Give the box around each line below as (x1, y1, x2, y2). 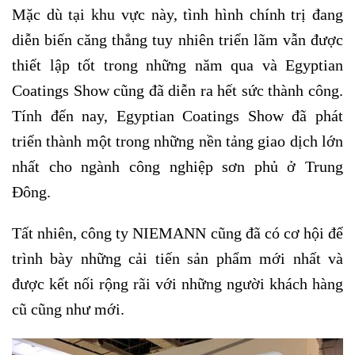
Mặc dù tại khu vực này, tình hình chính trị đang (12, 5, 343, 23)
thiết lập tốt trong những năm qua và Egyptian (12, 55, 343, 74)
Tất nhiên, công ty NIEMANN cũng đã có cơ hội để (12, 224, 343, 242)
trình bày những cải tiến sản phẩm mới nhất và (12, 250, 343, 268)
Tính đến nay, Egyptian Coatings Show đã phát (12, 106, 343, 124)
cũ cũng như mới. (12, 300, 124, 319)
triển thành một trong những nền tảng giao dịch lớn (12, 132, 343, 150)
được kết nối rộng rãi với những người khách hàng (12, 275, 343, 293)
